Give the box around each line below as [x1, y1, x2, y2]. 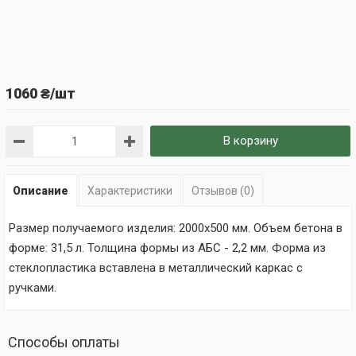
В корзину [222, 133, 278, 148]
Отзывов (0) [192, 184, 254, 197]
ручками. [9, 281, 56, 295]
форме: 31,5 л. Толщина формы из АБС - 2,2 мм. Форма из [9, 241, 326, 255]
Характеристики [87, 184, 172, 197]
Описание [13, 184, 68, 197]
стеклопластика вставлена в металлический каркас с [9, 261, 303, 275]
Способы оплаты [8, 334, 120, 350]
